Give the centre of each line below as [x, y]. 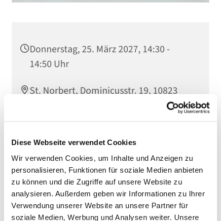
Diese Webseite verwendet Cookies [74, 142]
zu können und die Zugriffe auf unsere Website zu [97, 182]
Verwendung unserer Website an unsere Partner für [100, 205]
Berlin [42, 106]
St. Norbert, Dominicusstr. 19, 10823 [104, 91]
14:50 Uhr [49, 64]
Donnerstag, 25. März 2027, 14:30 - [100, 50]
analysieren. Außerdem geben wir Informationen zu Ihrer [108, 193]
